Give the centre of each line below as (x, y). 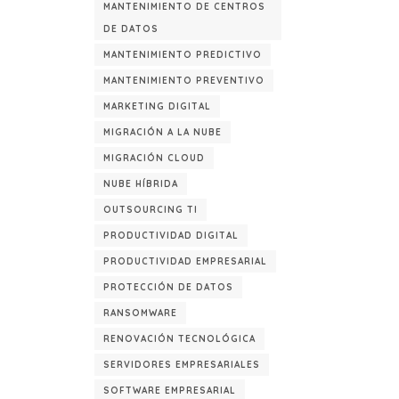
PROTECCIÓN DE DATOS (168, 287)
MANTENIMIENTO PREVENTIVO (184, 81)
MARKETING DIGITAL (157, 106)
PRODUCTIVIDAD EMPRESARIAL (185, 261)
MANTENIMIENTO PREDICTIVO (183, 55)
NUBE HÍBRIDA (141, 184)
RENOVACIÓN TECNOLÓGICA (179, 339)
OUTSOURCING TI (151, 210)
